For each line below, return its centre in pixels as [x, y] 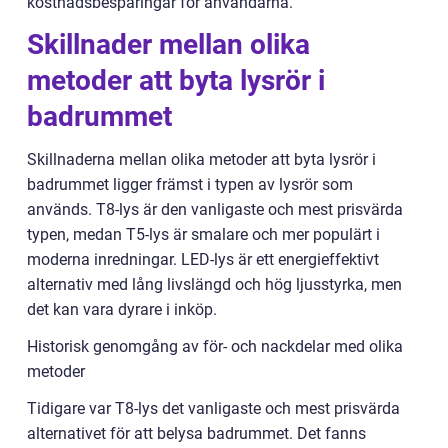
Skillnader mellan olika [168, 45]
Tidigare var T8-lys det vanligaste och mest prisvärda [213, 409]
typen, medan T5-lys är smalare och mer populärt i [203, 235]
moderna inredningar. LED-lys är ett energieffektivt [203, 260]
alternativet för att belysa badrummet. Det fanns [196, 434]
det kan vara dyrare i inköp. [122, 310]
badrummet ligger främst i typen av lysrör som [190, 185]
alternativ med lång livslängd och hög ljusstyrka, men [214, 285]
